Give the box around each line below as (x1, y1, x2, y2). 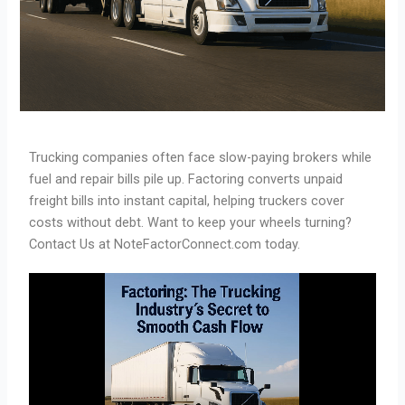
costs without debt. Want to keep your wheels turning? (29, 214, 353, 231)
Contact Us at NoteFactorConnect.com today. (29, 236, 301, 253)
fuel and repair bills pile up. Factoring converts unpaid (29, 171, 344, 188)
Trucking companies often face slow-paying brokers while (29, 149, 372, 166)
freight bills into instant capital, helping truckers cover (29, 193, 345, 210)
